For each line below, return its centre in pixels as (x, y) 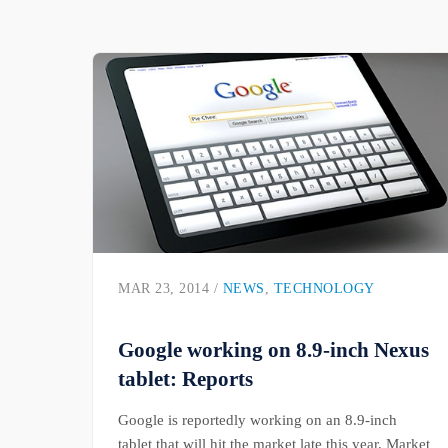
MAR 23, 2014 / (170, 289)
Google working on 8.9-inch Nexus (273, 350)
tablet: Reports (185, 379)
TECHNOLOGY (324, 289)
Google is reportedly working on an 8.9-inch (257, 420)
